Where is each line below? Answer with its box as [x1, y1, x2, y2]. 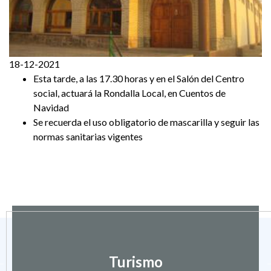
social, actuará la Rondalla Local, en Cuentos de [33, 87, 226, 99]
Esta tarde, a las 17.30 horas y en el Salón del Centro [33, 72, 244, 84]
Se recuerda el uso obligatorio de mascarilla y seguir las [33, 116, 260, 128]
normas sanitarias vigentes [33, 130, 145, 142]
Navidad [33, 101, 71, 113]
